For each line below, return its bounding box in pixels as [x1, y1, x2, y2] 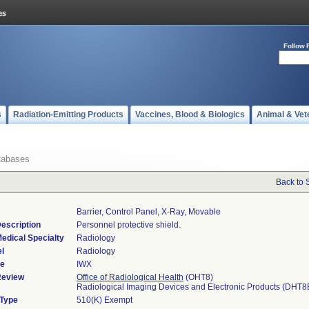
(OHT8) [183, 272, 213, 282]
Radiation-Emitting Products [13, 110, 123, 119]
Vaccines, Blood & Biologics [135, 110, 245, 119]
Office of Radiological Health [77, 272, 183, 282]
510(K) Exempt [77, 295, 132, 305]
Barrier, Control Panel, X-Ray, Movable [77, 207, 221, 217]
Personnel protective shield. [77, 220, 181, 230]
